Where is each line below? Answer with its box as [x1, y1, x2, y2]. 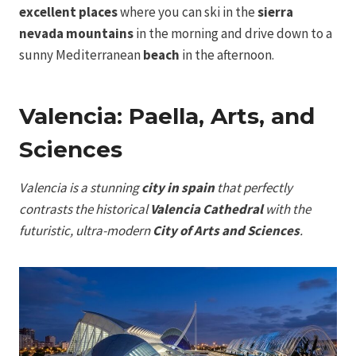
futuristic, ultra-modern [19, 221, 153, 239]
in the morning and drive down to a [133, 24, 332, 42]
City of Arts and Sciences [153, 221, 300, 239]
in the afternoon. [180, 45, 274, 64]
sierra [257, 2, 293, 21]
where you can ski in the [118, 2, 257, 21]
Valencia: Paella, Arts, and [19, 102, 315, 130]
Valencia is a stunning [19, 178, 141, 196]
